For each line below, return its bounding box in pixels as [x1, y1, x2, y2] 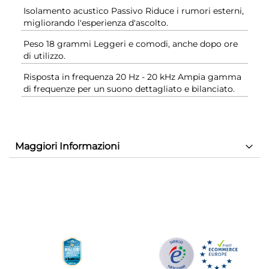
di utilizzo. [23, 50, 65, 61]
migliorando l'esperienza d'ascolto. [23, 17, 168, 28]
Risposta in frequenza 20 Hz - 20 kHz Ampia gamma [23, 71, 241, 82]
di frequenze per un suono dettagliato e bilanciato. [23, 83, 235, 94]
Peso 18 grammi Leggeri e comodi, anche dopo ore [23, 38, 238, 49]
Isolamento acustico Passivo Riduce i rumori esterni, [23, 5, 244, 16]
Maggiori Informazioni [15, 140, 119, 152]
